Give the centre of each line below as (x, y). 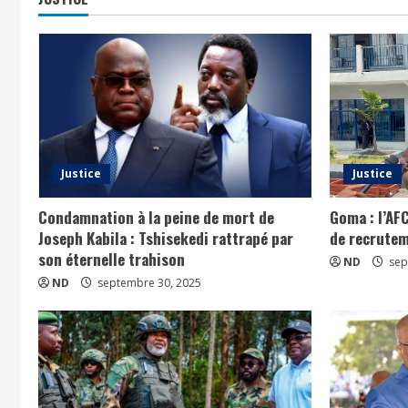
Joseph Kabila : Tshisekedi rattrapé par (166, 238)
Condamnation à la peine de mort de (156, 217)
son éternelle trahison (112, 259)
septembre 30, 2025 (148, 282)
